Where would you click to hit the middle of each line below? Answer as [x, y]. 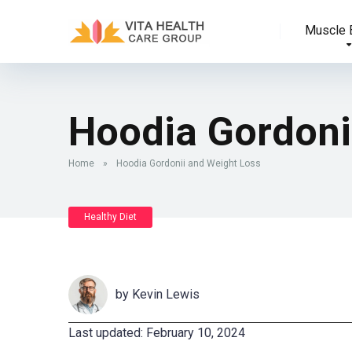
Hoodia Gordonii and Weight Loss [189, 163]
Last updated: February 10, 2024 [157, 333]
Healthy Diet [110, 217]
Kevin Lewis [166, 294]
